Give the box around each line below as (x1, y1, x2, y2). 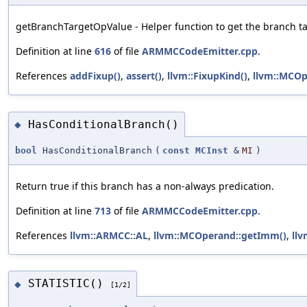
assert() (126, 69, 162, 83)
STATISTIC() (28, 277, 110, 291)
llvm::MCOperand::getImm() (153, 229, 286, 243)
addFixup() (70, 69, 121, 83)
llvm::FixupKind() (167, 69, 247, 83)
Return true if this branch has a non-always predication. (16, 180, 274, 193)
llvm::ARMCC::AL (70, 229, 148, 243)
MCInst (195, 145, 228, 156)
